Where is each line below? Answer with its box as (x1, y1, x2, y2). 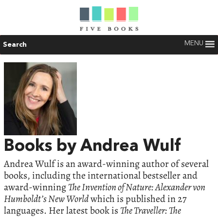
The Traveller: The (120, 204, 181, 217)
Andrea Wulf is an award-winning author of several (4, 157, 209, 170)
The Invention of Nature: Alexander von (68, 181, 205, 194)
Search (3, 41, 27, 48)
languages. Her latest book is (4, 204, 120, 217)
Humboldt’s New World (4, 192, 89, 205)
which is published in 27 (89, 192, 186, 205)
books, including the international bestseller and (4, 169, 198, 182)
